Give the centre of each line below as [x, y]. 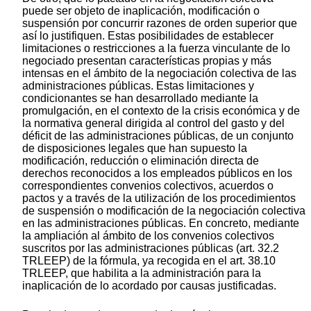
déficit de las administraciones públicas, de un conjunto [158, 135]
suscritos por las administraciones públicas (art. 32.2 [151, 248]
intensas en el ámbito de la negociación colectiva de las [159, 73]
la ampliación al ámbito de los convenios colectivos [148, 235]
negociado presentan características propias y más [147, 60]
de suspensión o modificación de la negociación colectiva [164, 210]
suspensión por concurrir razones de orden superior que [160, 23]
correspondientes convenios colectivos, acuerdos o [148, 185]
